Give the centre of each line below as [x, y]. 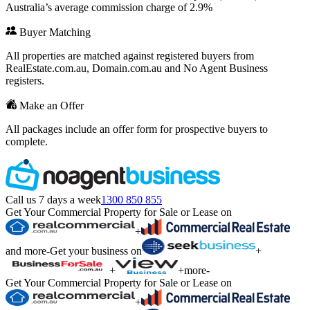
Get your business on [96, 251]
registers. [25, 81]
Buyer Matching [54, 32]
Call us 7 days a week [53, 200]
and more [26, 251]
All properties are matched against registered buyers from [130, 56]
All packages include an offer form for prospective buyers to [137, 129]
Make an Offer [50, 106]
